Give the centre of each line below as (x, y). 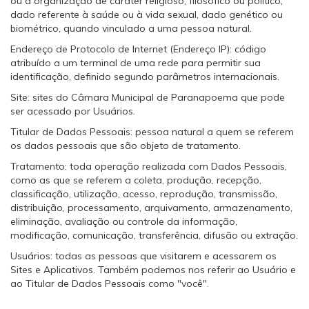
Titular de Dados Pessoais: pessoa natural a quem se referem (152, 132)
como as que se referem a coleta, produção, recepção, (136, 180)
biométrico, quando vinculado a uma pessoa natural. (131, 28)
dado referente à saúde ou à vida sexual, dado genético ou (147, 14)
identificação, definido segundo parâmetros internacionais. (145, 77)
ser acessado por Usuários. (73, 111)
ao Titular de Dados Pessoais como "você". (110, 283)
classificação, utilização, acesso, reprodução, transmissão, (144, 194)
